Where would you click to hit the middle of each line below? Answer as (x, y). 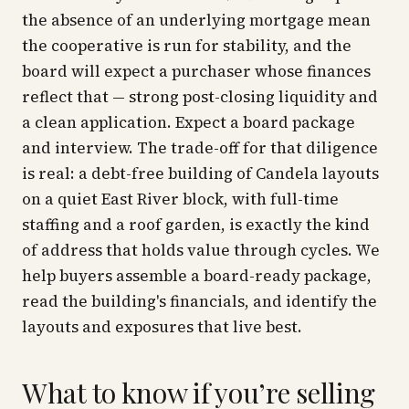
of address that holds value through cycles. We (201, 250)
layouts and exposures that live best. (162, 327)
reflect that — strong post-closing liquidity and (200, 97)
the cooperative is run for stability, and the (187, 46)
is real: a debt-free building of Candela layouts (200, 173)
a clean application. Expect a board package (189, 122)
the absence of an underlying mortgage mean (196, 20)
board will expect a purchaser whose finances (196, 71)
